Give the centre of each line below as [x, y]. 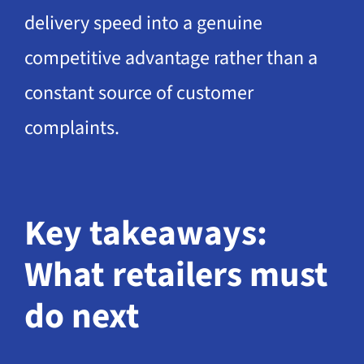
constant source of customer [139, 93]
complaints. [71, 128]
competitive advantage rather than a [171, 58]
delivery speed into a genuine [143, 23]
